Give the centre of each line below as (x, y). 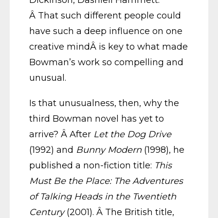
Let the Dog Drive (132, 134)
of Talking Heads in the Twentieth (103, 197)
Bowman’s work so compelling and (106, 62)
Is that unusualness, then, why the (104, 103)
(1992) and (53, 150)
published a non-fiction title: (92, 165)
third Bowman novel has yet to (97, 119)
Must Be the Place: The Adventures (106, 181)
